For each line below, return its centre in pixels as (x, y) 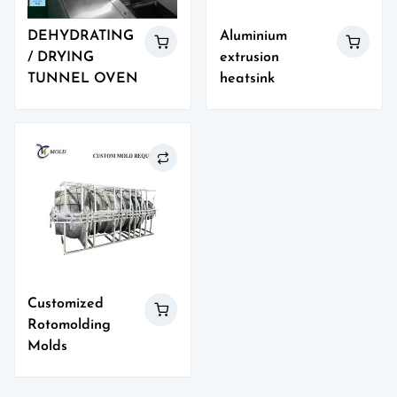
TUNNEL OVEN (83, 78)
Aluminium (253, 36)
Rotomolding (70, 325)
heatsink (247, 78)
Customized (66, 304)
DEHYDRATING (81, 36)
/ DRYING (61, 57)
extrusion (249, 57)
